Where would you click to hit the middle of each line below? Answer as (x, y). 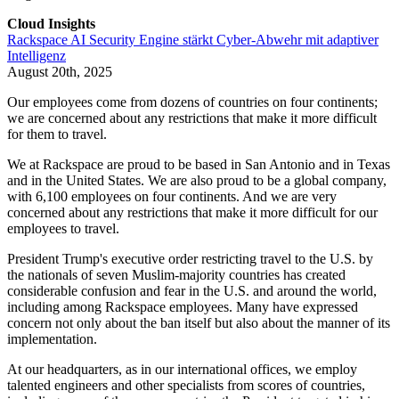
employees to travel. (63, 229)
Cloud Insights (51, 24)
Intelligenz (37, 56)
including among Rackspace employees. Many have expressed (183, 307)
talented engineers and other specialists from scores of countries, (186, 386)
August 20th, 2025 (60, 72)
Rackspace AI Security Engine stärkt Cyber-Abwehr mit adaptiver (193, 40)
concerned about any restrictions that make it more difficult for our (192, 213)
